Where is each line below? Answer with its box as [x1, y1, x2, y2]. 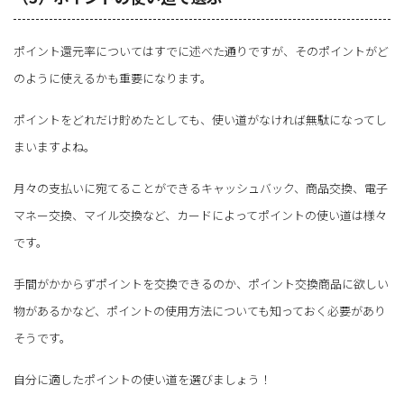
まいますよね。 [14, 138, 96, 156]
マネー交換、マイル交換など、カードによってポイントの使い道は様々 [14, 207, 387, 225]
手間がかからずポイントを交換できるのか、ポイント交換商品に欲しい [14, 275, 389, 293]
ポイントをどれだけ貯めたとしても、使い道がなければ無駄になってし [14, 111, 387, 129]
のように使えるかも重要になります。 [14, 69, 212, 87]
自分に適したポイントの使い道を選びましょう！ [14, 371, 271, 389]
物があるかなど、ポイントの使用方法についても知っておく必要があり [14, 302, 386, 320]
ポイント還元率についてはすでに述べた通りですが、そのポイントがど [14, 42, 389, 60]
